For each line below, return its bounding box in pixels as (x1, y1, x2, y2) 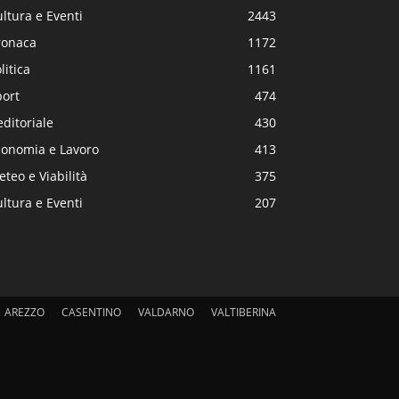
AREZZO (4, 304, 45, 320)
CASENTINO (61, 304, 121, 320)
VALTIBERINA (211, 304, 276, 320)
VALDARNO (138, 304, 194, 320)
